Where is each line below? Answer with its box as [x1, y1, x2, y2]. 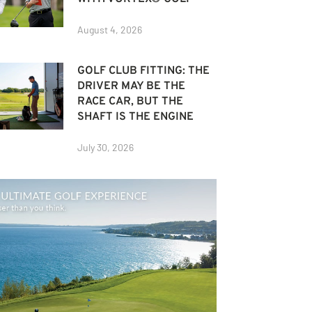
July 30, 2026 [77, 141, 134, 153]
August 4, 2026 [77, 23, 143, 36]
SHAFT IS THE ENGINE [77, 109, 194, 124]
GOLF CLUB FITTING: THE [77, 63, 210, 78]
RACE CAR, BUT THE [77, 94, 184, 109]
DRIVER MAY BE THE [77, 79, 186, 93]
